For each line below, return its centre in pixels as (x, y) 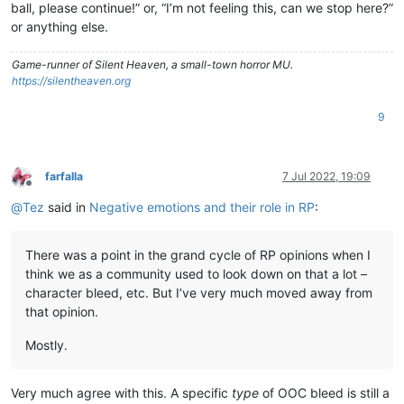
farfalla (64, 176)
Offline (45, 189)
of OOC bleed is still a (324, 392)
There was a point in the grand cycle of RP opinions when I (198, 254)
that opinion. (62, 311)
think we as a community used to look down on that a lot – (196, 273)
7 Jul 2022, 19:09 (326, 176)
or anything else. (60, 26)
